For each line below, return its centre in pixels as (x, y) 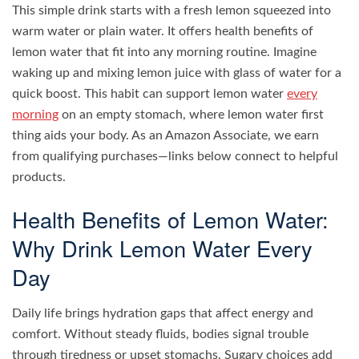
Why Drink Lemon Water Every (162, 248)
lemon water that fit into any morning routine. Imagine (164, 52)
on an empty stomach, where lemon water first (191, 114)
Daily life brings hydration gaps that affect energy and (163, 314)
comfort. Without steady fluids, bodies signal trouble (160, 335)
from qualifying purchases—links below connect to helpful (175, 156)
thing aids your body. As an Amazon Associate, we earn (165, 135)
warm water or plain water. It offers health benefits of (163, 31)
